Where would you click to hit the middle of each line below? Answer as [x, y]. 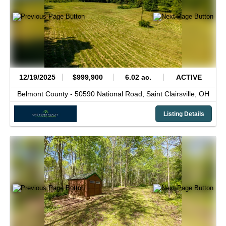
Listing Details [184, 114]
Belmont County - [46, 94]
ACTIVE [189, 77]
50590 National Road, [110, 94]
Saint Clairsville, [172, 94]
